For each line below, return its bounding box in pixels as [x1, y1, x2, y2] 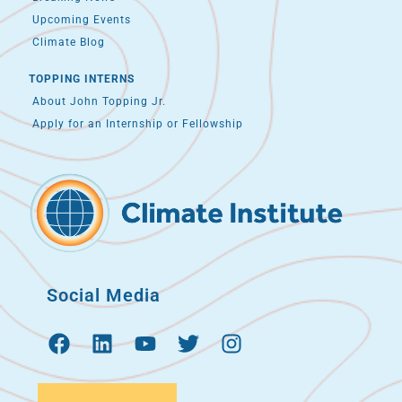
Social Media [47, 284, 162, 307]
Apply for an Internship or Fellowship [29, 117, 244, 130]
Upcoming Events [29, 13, 132, 26]
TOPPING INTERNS [29, 72, 135, 85]
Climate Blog [29, 35, 106, 48]
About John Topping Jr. [29, 94, 167, 108]
